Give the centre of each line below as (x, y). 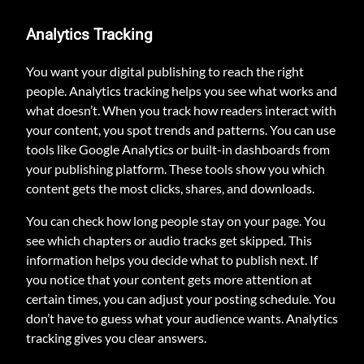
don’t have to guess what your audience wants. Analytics (182, 318)
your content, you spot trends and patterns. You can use (181, 130)
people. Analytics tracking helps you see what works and (182, 91)
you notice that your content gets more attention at (169, 279)
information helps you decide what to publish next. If (172, 260)
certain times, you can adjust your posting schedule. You (181, 299)
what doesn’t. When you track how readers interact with (181, 110)
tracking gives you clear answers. (116, 338)
